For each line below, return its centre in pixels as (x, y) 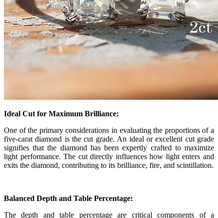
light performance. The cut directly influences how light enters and (109, 157)
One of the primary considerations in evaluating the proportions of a (109, 130)
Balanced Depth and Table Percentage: (68, 199)
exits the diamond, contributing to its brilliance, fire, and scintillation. (109, 165)
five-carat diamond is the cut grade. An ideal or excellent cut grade (109, 139)
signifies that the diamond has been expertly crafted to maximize (109, 148)
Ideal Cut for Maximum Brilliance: (61, 114)
